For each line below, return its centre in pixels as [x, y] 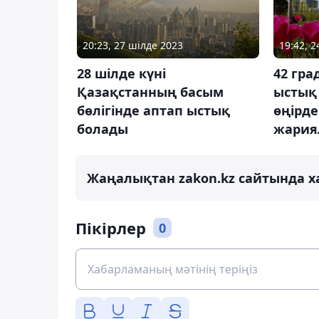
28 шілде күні [121, 73]
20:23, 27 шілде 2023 [133, 45]
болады [103, 129]
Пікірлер [111, 228]
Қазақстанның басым [150, 91]
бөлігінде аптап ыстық [153, 110]
